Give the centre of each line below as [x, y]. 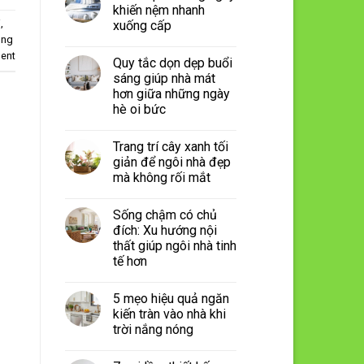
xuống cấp [142, 25]
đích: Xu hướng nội [165, 230]
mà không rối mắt [161, 177]
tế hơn [130, 261]
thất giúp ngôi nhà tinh [174, 245]
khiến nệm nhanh [158, 10]
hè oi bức [139, 109]
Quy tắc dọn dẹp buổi [172, 63]
